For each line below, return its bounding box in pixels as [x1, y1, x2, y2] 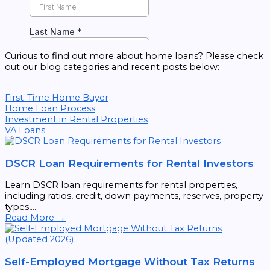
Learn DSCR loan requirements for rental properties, [5, 180, 237, 191]
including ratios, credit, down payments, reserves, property [5, 190, 263, 202]
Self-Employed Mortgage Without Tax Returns [5, 255, 255, 268]
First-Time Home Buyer [5, 92, 108, 104]
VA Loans [5, 125, 45, 136]
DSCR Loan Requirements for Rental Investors [5, 157, 254, 170]
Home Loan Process [5, 103, 95, 115]
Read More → [5, 212, 66, 224]
